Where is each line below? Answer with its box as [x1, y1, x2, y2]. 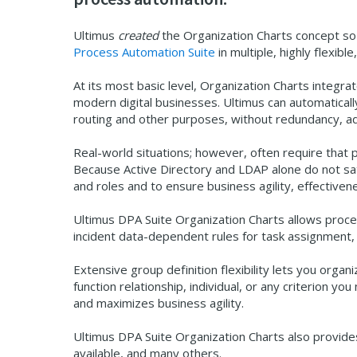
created [118, 27, 159, 44]
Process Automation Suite [73, 44, 215, 61]
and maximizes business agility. [73, 295, 244, 312]
